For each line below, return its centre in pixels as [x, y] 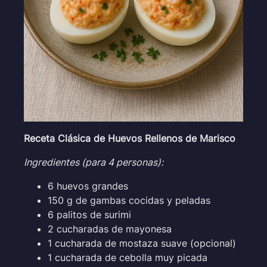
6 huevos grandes [88, 186]
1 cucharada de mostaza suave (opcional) [142, 243]
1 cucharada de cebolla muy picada [128, 257]
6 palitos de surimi [89, 214]
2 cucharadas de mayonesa [110, 229]
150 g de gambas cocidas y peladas [129, 200]
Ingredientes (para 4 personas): [94, 162]
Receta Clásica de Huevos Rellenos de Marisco [130, 138]
